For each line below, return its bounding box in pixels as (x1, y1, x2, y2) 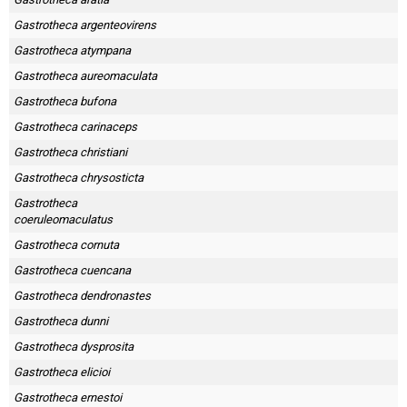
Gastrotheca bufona (14, 94, 116, 108)
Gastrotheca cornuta (14, 238, 119, 252)
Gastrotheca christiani (14, 145, 127, 159)
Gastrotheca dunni (14, 314, 108, 328)
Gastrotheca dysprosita (14, 340, 134, 353)
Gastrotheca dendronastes (14, 289, 151, 303)
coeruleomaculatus (14, 213, 113, 226)
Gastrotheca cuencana (14, 263, 131, 277)
